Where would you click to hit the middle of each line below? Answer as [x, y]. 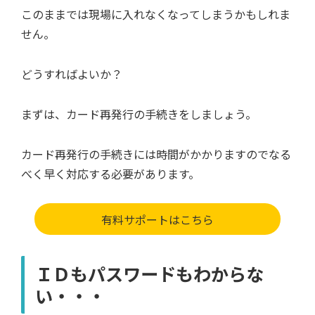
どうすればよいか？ [72, 73]
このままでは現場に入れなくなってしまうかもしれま [156, 14]
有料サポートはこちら [157, 219]
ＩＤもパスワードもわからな [149, 274]
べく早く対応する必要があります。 [110, 173]
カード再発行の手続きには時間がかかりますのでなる [156, 154]
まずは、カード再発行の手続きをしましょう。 [139, 114]
